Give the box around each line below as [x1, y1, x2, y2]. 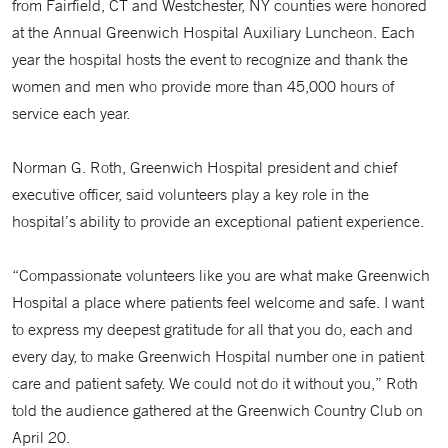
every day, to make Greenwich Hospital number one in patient [12, 346, 424, 366]
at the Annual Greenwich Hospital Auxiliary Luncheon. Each [12, 22, 415, 42]
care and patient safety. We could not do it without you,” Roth [12, 373, 418, 393]
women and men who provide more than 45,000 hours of [12, 76, 394, 96]
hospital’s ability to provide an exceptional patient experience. [12, 211, 424, 231]
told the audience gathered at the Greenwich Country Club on [12, 400, 423, 420]
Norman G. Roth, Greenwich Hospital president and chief [12, 157, 397, 177]
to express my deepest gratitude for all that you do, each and [12, 319, 413, 339]
